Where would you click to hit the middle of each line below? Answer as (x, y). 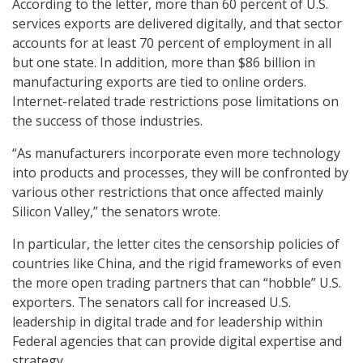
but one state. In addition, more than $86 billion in (164, 63)
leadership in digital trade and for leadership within (167, 322)
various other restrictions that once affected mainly (168, 192)
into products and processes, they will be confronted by (180, 173)
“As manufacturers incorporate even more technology (176, 154)
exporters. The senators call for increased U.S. (152, 303)
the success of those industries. (107, 121)
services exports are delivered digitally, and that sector (177, 24)
